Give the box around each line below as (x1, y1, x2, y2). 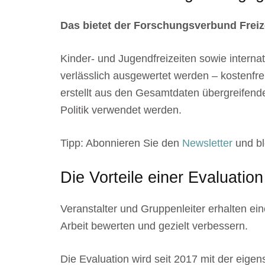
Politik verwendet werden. (60, 104, 182, 116)
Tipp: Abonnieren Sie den (60, 137, 182, 149)
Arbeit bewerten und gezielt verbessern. (60, 220, 248, 232)
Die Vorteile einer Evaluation (60, 168, 263, 186)
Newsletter (182, 137, 232, 149)
